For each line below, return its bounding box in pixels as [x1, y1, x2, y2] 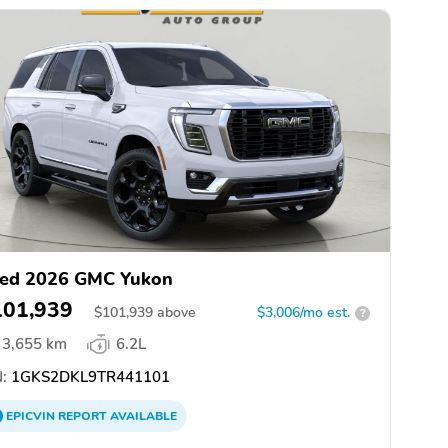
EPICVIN [6, 408, 58, 425]
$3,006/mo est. [257, 303, 350, 323]
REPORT [58, 408, 107, 425]
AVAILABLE [107, 408, 177, 425]
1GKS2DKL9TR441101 [7, 367, 170, 388]
